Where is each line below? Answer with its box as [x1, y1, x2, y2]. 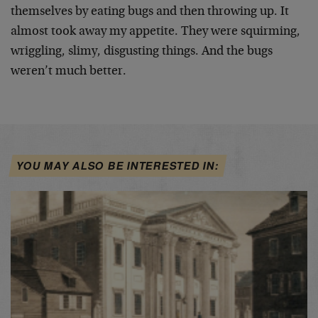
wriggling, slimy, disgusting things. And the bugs [11, 45, 273, 58]
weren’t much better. [11, 65, 126, 78]
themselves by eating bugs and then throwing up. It [11, 6, 289, 18]
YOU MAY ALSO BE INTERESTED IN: [15, 158, 221, 174]
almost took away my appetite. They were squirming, [11, 26, 300, 38]
